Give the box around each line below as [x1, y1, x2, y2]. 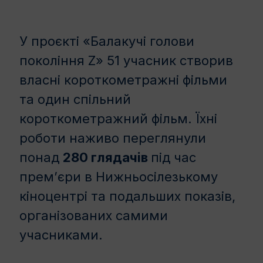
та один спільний [19, 91, 131, 107]
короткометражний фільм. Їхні [19, 110, 217, 126]
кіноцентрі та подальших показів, [19, 188, 235, 204]
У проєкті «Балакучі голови [19, 33, 194, 49]
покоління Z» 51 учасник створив [19, 52, 233, 68]
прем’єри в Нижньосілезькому [19, 168, 218, 184]
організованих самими [19, 207, 168, 223]
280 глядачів [63, 149, 151, 165]
